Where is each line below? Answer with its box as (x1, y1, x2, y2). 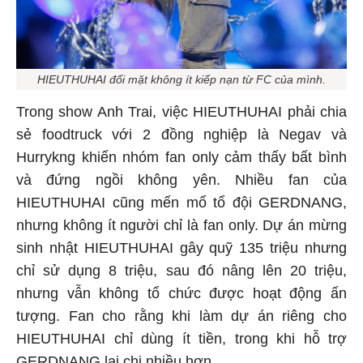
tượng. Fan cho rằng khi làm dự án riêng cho (16, 310, 347, 327)
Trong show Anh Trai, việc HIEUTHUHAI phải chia (16, 106, 347, 123)
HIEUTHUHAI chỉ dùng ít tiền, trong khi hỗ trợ (16, 333, 347, 350)
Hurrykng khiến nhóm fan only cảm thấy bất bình (16, 152, 347, 169)
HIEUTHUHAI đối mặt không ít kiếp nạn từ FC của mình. (37, 75, 326, 89)
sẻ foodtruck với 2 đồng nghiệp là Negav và (16, 129, 347, 146)
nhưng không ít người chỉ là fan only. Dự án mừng (16, 220, 347, 237)
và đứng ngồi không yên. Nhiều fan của (16, 174, 347, 191)
